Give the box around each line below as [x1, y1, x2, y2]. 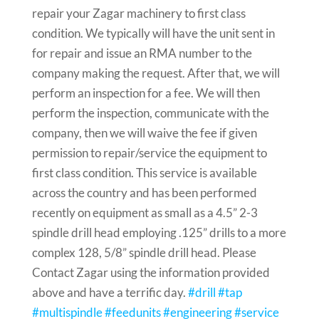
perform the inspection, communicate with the [31, 105, 269, 120]
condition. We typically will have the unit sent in [31, 26, 275, 41]
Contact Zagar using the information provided [31, 265, 270, 280]
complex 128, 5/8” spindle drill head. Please [31, 245, 256, 260]
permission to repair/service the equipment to [31, 145, 267, 160]
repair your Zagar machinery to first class [31, 6, 246, 21]
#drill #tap [187, 285, 242, 300]
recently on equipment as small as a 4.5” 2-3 [31, 205, 258, 220]
